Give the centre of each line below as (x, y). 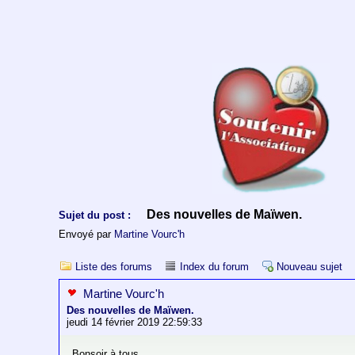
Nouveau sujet (310, 267)
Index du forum (215, 267)
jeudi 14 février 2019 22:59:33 (135, 323)
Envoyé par (87, 235)
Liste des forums (114, 267)
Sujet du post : (95, 216)
